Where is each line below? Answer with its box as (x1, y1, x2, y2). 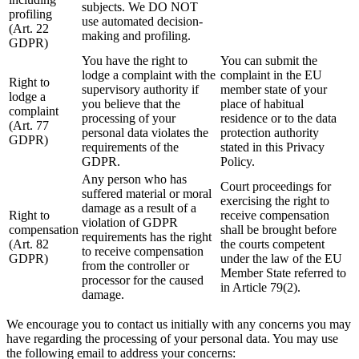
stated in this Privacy (220, 140, 325, 155)
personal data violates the (82, 126, 208, 140)
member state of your (220, 83, 327, 97)
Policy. (220, 155, 255, 169)
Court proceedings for (220, 179, 331, 194)
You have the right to (82, 54, 188, 68)
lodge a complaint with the (82, 68, 216, 83)
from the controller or (82, 259, 189, 273)
